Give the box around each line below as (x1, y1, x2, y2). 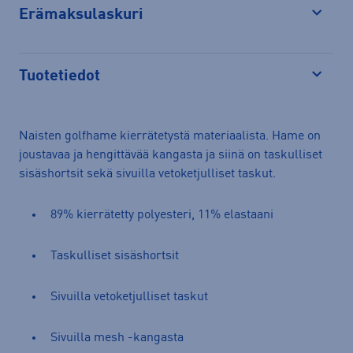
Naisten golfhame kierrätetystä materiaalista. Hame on (19, 129, 321, 143)
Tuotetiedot (19, 68, 100, 84)
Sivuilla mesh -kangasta (50, 331, 184, 344)
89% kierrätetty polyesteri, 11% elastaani (50, 208, 273, 221)
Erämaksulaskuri (19, 6, 143, 23)
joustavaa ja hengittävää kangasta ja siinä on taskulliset (19, 148, 322, 162)
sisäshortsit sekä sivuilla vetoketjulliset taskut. (19, 167, 276, 180)
